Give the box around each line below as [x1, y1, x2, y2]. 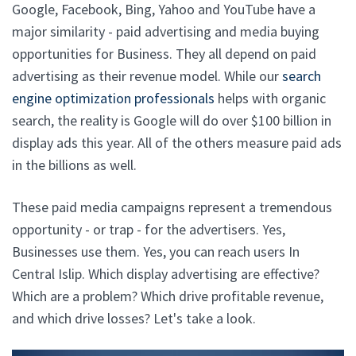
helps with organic [215, 89, 326, 107]
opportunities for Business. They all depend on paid [12, 44, 316, 63]
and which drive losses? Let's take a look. [12, 309, 256, 327]
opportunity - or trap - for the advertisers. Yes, [12, 220, 285, 238]
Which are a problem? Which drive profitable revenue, [12, 287, 323, 305]
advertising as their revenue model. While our [12, 67, 282, 85]
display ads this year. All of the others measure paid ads [12, 133, 342, 152]
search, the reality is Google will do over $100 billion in [12, 111, 331, 130]
